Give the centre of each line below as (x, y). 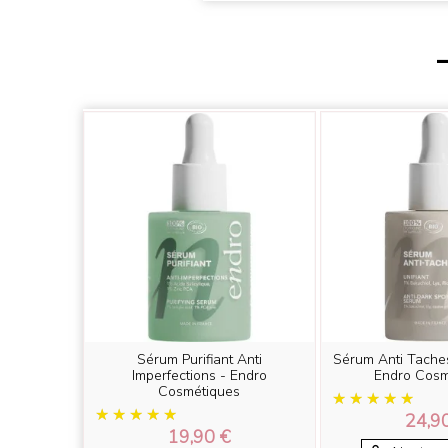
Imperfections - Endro (199, 375)
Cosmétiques (199, 391)
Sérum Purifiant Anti (199, 359)
